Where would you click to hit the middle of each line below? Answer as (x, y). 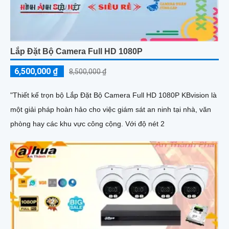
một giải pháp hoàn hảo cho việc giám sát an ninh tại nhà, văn (111, 110)
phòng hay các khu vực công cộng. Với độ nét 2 (145, 124)
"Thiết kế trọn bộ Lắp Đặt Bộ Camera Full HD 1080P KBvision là (113, 95)
